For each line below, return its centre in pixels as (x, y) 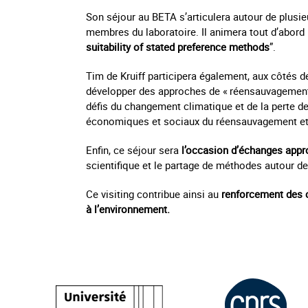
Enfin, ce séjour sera (134, 150)
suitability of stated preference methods (178, 46)
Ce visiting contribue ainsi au (152, 194)
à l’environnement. (128, 209)
